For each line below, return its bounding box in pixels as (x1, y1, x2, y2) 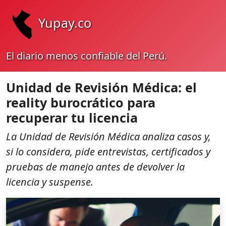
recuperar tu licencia (6, 109, 138, 126)
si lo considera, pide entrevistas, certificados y (6, 145, 210, 158)
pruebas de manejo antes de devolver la (6, 160, 185, 174)
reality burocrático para (6, 94, 155, 111)
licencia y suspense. (6, 175, 93, 189)
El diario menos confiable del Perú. (6, 49, 167, 63)
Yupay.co (38, 14, 91, 31)
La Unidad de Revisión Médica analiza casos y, (6, 130, 211, 143)
